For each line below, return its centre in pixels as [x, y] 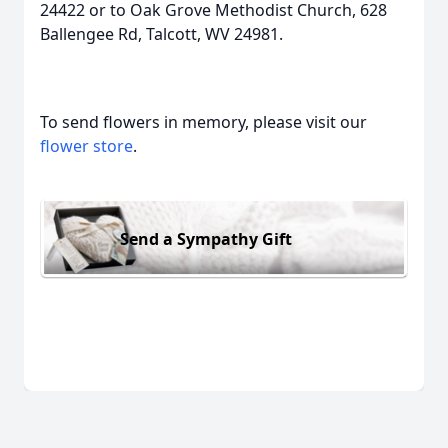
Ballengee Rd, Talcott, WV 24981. [161, 34]
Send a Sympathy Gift [206, 238]
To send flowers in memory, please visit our [203, 122]
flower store [86, 146]
